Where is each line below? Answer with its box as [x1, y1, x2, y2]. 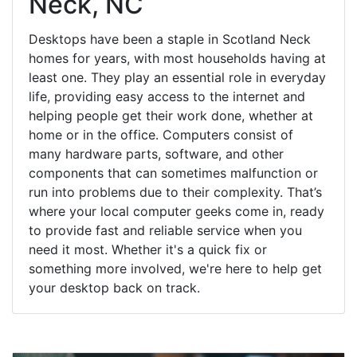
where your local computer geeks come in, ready [29, 202, 324, 219]
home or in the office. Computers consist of [29, 126, 293, 143]
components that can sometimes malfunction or [29, 164, 318, 181]
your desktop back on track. [29, 279, 200, 296]
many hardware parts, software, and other [29, 145, 284, 162]
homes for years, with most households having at [29, 49, 326, 66]
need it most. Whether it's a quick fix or [29, 241, 267, 257]
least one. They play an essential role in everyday [29, 69, 326, 85]
